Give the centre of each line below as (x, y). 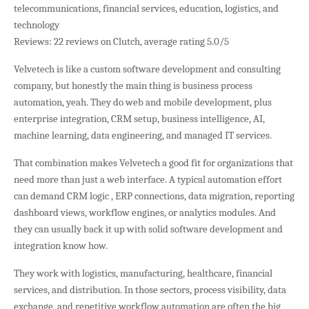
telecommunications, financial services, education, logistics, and (146, 8)
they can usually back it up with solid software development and (148, 229)
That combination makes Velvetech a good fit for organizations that (153, 162)
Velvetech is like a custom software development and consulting (147, 69)
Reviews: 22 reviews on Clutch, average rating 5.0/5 (121, 41)
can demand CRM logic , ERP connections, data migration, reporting (154, 196)
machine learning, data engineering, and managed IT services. (144, 135)
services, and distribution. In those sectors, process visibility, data (150, 289)
